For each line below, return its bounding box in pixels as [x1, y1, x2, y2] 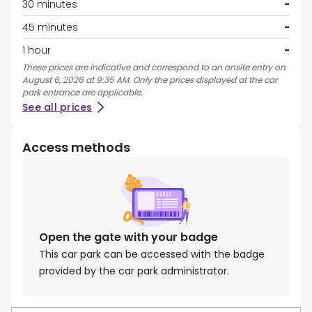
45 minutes [22, 20, 78, 35]
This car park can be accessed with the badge [39, 247, 265, 261]
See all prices [22, 100, 93, 115]
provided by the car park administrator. [39, 263, 229, 278]
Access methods [22, 139, 130, 157]
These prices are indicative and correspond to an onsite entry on [22, 61, 286, 74]
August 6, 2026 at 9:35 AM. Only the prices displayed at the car [22, 74, 277, 86]
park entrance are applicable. [22, 86, 143, 99]
